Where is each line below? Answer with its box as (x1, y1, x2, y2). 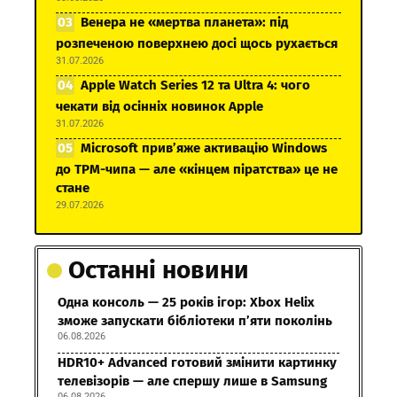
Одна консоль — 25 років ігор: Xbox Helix (58, 293, 315, 310)
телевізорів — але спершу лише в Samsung (58, 372, 327, 389)
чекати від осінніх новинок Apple (56, 97, 263, 114)
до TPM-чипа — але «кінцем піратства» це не (56, 160, 338, 177)
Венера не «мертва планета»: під (81, 13, 288, 30)
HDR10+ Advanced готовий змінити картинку (58, 354, 337, 370)
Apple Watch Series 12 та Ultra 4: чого (81, 76, 310, 93)
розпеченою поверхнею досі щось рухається (56, 35, 338, 51)
